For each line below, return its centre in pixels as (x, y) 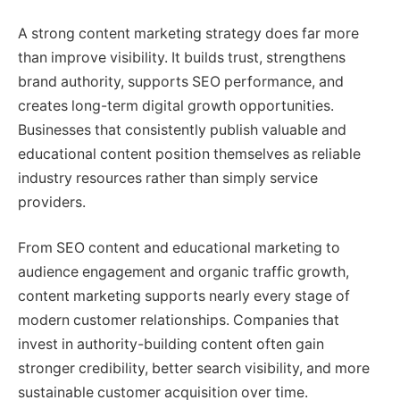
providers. (52, 202)
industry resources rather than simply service (168, 178)
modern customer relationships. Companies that (179, 321)
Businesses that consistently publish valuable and (182, 129)
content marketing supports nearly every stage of (184, 296)
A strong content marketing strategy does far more (188, 33)
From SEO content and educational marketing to (179, 248)
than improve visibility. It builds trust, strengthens (182, 57)
